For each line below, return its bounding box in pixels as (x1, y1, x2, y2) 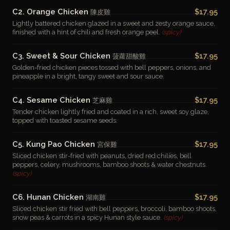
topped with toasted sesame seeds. (12, 117, 118, 124)
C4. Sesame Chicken (12, 95, 92, 104)
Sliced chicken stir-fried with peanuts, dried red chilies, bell (12, 152, 191, 160)
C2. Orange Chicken (12, 7, 90, 16)
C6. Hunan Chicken (12, 193, 86, 201)
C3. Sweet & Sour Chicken (12, 51, 112, 60)
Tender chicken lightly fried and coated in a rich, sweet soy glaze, (12, 108, 209, 116)
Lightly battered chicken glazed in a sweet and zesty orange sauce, (12, 20, 215, 27)
